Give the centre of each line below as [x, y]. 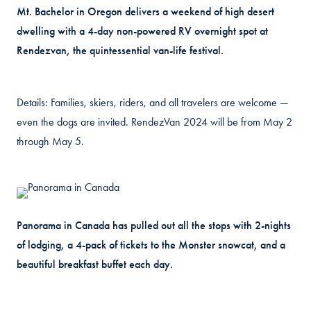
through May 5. [50, 142]
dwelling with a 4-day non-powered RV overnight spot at [142, 31]
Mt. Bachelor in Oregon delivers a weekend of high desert [145, 12]
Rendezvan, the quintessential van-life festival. [120, 51]
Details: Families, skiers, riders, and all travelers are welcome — [153, 103]
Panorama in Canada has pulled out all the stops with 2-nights [154, 226]
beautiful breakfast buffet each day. [95, 264]
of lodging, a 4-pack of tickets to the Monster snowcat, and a [151, 245]
